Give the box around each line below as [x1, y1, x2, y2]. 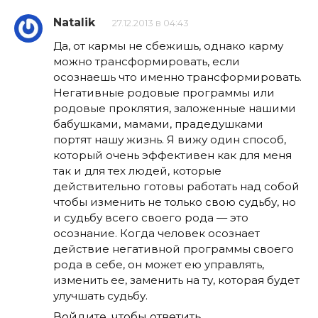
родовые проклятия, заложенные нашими [53, 102, 296, 116]
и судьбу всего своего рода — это [53, 211, 248, 225]
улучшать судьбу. [53, 289, 148, 303]
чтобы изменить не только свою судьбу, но [53, 195, 296, 209]
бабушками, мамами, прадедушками [53, 117, 263, 131]
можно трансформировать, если [53, 55, 240, 69]
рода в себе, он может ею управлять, [53, 258, 264, 272]
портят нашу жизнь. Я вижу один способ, [53, 133, 286, 147]
